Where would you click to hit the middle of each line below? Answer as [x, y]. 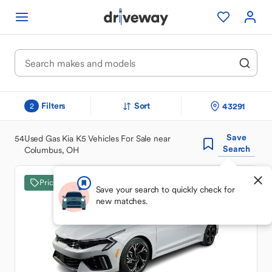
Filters [54, 106]
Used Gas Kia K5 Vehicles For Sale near [97, 138]
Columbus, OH [52, 150]
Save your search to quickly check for [165, 189]
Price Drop [58, 182]
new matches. [121, 201]
